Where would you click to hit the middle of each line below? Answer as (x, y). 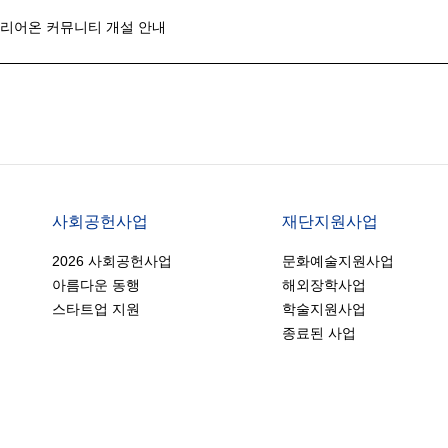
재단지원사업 (330, 221)
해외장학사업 (324, 285)
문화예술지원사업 (338, 261)
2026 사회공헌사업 (112, 261)
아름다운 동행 (96, 285)
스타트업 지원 (96, 309)
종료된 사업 (319, 333)
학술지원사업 (324, 309)
